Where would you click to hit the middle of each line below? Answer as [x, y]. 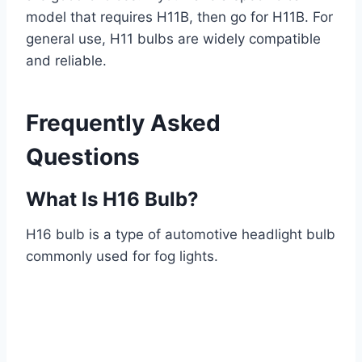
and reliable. [66, 61]
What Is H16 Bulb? [112, 200]
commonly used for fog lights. [122, 257]
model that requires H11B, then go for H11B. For [179, 17]
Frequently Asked [123, 123]
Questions [83, 157]
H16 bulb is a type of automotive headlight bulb [181, 235]
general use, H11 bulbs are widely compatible [173, 39]
